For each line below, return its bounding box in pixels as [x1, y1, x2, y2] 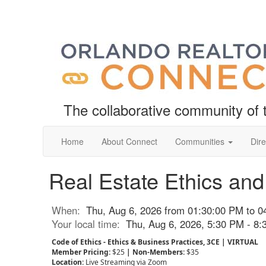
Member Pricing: [52, 247, 112, 257]
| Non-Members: [126, 247, 186, 257]
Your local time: [52, 217, 126, 231]
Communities [175, 135, 224, 147]
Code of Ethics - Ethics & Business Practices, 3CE [52, 237, 220, 247]
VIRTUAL [226, 237, 258, 247]
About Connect [102, 135, 157, 147]
